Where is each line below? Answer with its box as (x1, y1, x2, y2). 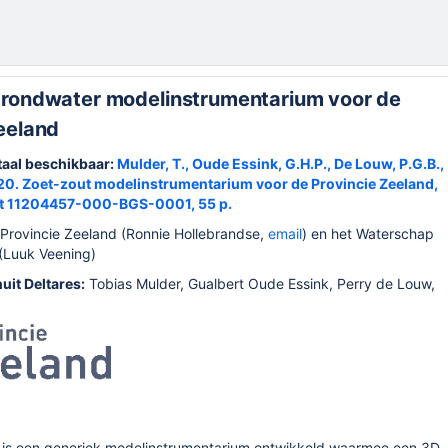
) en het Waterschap (302, 225, 434, 242)
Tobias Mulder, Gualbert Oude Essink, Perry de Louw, (85, 275, 435, 292)
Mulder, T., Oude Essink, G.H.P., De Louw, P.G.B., (117, 155, 444, 172)
